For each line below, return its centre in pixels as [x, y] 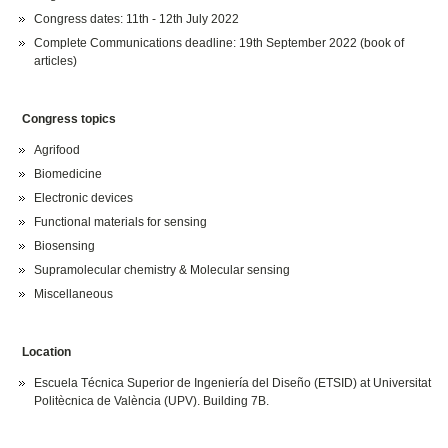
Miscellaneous [74, 294]
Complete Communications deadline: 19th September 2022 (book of [219, 43]
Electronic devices [84, 198]
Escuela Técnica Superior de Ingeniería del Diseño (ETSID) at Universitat [233, 383]
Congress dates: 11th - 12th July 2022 [137, 19]
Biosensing [65, 246]
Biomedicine [68, 174]
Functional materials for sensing [121, 222]
